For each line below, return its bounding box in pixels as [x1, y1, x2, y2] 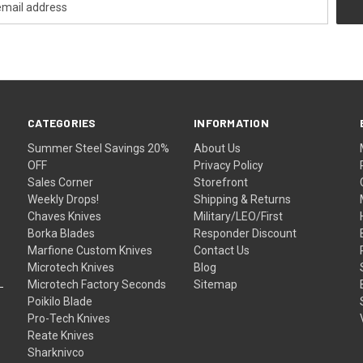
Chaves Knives [28, 209, 102, 223]
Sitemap [194, 277, 238, 291]
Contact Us [194, 243, 250, 257]
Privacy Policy [194, 158, 264, 172]
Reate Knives [28, 328, 95, 342]
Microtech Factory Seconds [28, 277, 167, 291]
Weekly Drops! [28, 192, 100, 206]
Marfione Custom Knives [28, 243, 153, 257]
